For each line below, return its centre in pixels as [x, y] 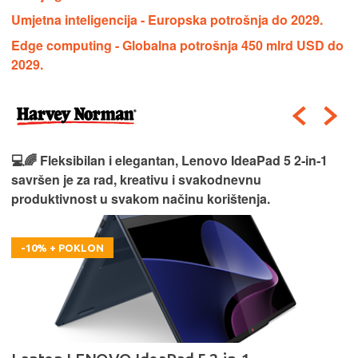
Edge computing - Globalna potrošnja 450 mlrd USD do [177, 45]
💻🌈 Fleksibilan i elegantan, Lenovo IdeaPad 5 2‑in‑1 [169, 160]
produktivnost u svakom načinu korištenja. [141, 199]
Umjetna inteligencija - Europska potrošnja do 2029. [167, 20]
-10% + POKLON [62, 248]
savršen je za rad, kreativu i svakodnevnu [136, 179]
